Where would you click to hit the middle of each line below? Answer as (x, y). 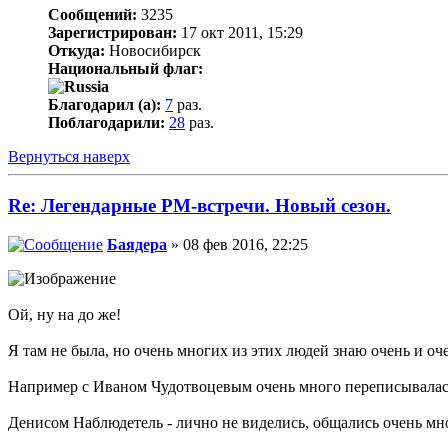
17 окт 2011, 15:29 (240, 33)
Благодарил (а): (104, 105)
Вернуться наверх (69, 157)
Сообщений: (92, 15)
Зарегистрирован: (112, 33)
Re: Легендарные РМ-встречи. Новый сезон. (199, 205)
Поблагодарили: (106, 123)
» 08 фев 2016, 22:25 (237, 244)
